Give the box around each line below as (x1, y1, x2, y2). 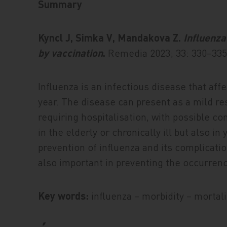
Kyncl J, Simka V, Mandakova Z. (38, 31, 184, 44)
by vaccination (38, 46, 103, 59)
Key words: (38, 189, 89, 202)
